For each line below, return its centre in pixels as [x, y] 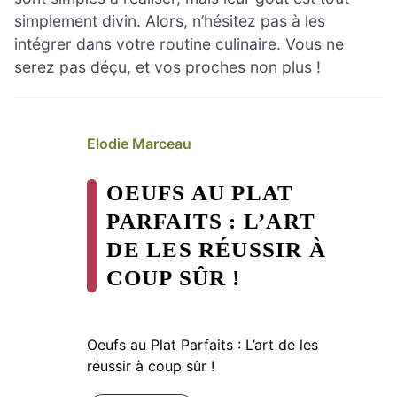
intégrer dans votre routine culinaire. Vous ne [179, 43]
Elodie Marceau [139, 143]
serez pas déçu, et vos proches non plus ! [167, 66]
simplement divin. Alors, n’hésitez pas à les [170, 20]
